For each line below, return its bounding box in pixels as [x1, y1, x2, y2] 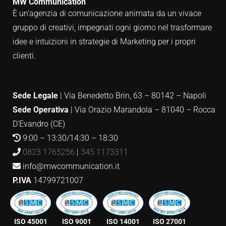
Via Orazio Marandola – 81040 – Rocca [75, 105, 215, 115]
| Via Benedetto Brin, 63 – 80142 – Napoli [58, 91, 206, 101]
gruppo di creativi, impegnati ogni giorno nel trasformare [13, 23, 212, 33]
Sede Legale [13, 91, 58, 101]
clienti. [13, 51, 36, 61]
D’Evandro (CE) [13, 119, 65, 129]
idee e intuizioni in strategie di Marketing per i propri [13, 37, 196, 47]
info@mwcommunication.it [23, 161, 120, 172]
